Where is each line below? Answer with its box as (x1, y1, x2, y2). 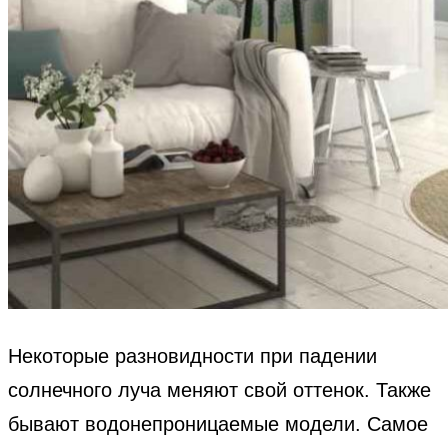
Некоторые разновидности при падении (8, 345, 377, 368)
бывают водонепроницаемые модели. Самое (8, 413, 428, 436)
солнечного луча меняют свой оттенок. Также (8, 379, 431, 402)
